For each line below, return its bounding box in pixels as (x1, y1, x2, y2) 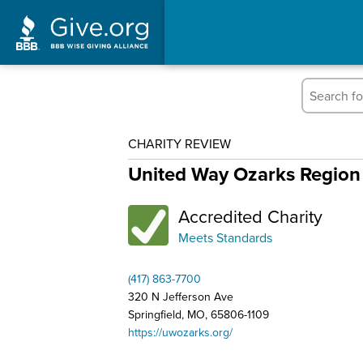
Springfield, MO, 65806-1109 (128, 306, 269, 322)
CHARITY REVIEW (128, 135, 231, 152)
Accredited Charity (178, 203, 322, 228)
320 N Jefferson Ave (128, 288, 233, 305)
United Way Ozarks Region (128, 160, 361, 188)
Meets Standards (178, 228, 272, 246)
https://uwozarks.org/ (128, 324, 233, 340)
